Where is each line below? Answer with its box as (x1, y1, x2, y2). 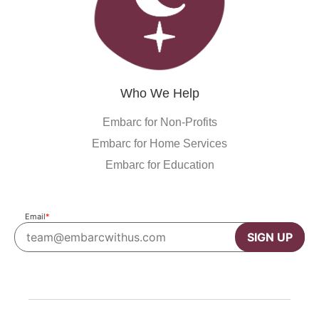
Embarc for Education (105, 159, 214, 172)
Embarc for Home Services (92, 137, 227, 150)
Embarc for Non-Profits (102, 116, 217, 129)
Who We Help (120, 86, 199, 101)
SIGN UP (247, 229, 293, 244)
